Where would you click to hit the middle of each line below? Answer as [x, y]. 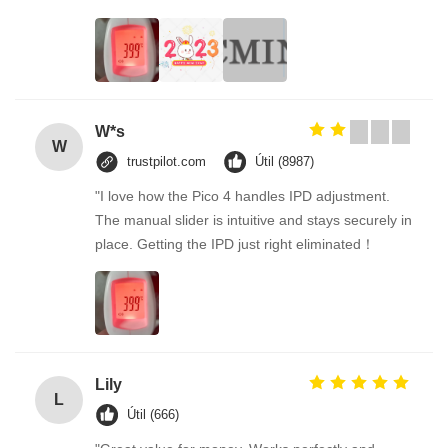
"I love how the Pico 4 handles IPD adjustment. [242, 196]
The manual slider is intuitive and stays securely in [253, 220]
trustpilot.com [166, 161]
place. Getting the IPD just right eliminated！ [235, 244]
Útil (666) [153, 414]
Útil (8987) [284, 161]
